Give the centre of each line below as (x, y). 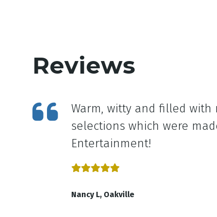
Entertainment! (111, 144)
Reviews (84, 66)
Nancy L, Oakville (103, 195)
